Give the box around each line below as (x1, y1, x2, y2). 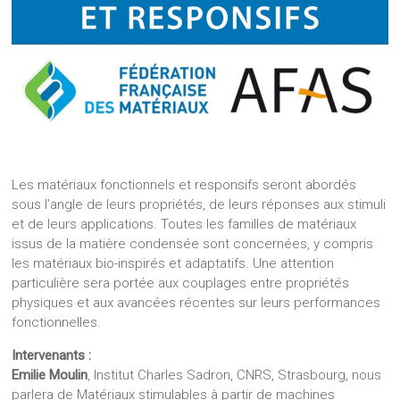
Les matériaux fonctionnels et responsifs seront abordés (12, 177, 357, 194)
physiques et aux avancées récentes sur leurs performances (12, 295, 381, 312)
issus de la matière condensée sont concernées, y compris (12, 236, 374, 253)
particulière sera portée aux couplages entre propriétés (12, 275, 350, 292)
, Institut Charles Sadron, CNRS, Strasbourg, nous (87, 367, 382, 384)
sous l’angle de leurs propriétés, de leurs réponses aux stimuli (12, 196, 387, 213)
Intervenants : (12, 347, 92, 364)
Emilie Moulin (12, 367, 88, 384)
